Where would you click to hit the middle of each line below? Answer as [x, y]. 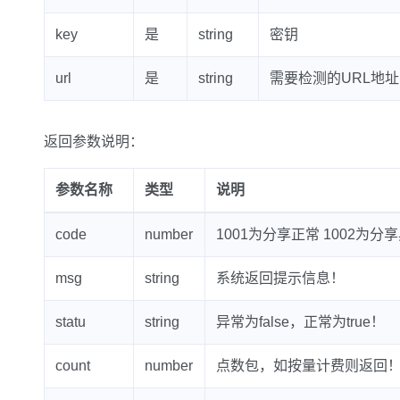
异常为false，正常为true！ [300, 322]
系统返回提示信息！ [280, 278]
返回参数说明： [93, 142]
